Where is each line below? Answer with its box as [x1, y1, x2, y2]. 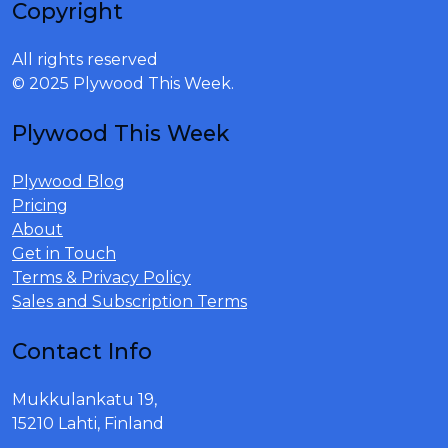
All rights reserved [12, 50, 158, 69]
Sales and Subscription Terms [12, 292, 247, 311]
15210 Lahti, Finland [12, 414, 164, 433]
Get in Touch [12, 244, 116, 263]
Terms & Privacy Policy [12, 268, 191, 287]
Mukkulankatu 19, [12, 390, 157, 409]
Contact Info [12, 338, 152, 364]
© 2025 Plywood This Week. [12, 74, 234, 93]
